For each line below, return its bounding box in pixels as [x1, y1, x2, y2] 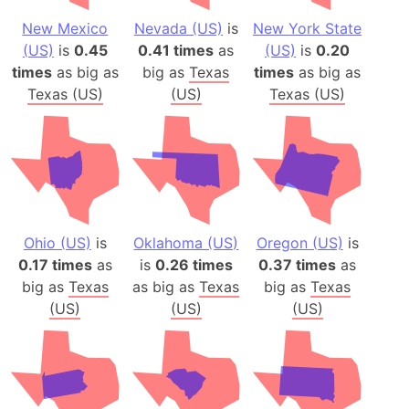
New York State [253, 18, 362, 37]
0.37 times [258, 255, 337, 274]
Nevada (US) [133, 18, 223, 37]
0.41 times [138, 40, 215, 59]
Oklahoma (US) [133, 233, 239, 252]
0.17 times [17, 255, 92, 274]
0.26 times [154, 255, 233, 274]
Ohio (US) [23, 233, 91, 252]
